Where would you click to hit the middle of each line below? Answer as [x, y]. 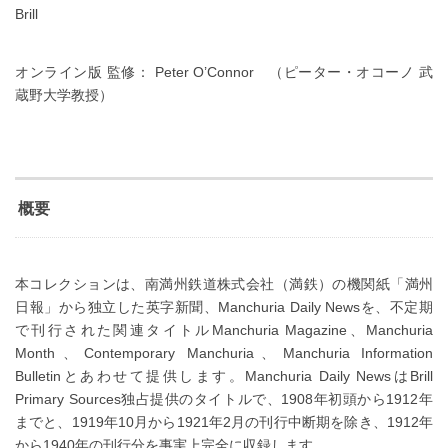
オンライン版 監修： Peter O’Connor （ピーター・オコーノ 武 [224, 71]
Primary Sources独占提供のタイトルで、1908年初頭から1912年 [224, 398]
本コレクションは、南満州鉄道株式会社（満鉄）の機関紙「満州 [224, 283]
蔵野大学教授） [64, 94]
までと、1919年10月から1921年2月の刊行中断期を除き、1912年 [224, 421]
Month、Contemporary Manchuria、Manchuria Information [224, 352]
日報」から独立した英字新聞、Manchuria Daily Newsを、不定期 [224, 306]
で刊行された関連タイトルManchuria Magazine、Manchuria [224, 329]
